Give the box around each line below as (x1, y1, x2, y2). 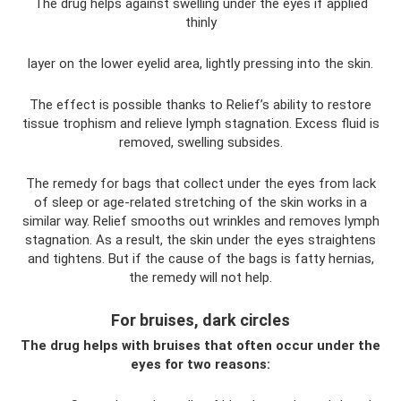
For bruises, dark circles (111, 310, 290, 329)
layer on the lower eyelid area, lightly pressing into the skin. (28, 55, 373, 72)
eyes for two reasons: (131, 355, 270, 372)
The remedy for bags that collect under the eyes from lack (25, 175, 376, 192)
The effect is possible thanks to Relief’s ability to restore (30, 96, 371, 113)
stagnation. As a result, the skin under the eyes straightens (25, 231, 376, 248)
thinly (184, 13, 217, 30)
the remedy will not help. (129, 269, 272, 286)
